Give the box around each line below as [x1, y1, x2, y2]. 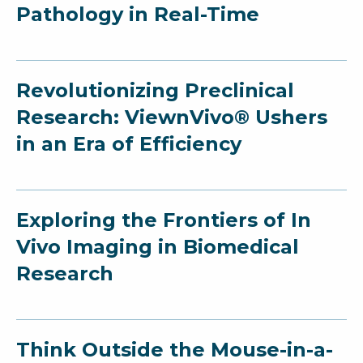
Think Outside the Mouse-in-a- [16, 337, 333, 361]
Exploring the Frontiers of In [16, 207, 311, 232]
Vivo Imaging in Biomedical [16, 234, 299, 258]
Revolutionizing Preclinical [16, 78, 294, 102]
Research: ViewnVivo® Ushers [16, 105, 327, 129]
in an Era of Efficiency [16, 131, 241, 156]
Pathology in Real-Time [16, 2, 259, 26]
